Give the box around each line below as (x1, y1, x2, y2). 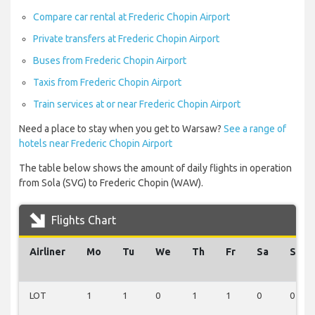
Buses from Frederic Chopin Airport (33, 55, 186, 67)
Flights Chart (49, 214, 116, 227)
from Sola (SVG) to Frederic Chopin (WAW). (19, 177, 203, 189)
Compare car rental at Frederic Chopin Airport (33, 11, 230, 23)
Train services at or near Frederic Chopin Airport (33, 98, 240, 110)
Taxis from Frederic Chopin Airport (33, 77, 181, 89)
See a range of (224, 123, 286, 135)
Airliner (30, 246, 65, 258)
